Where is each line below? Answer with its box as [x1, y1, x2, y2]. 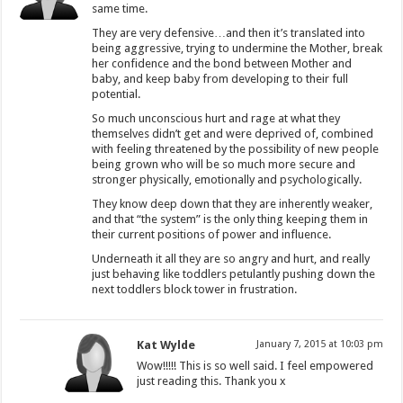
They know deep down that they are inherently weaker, [92, 196, 373, 210]
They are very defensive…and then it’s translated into [92, 25, 366, 40]
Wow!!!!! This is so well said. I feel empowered [137, 358, 374, 372]
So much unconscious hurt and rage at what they [92, 111, 341, 125]
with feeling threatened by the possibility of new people [92, 141, 380, 156]
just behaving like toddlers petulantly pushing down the [92, 266, 376, 281]
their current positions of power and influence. [92, 227, 332, 241]
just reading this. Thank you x [137, 373, 287, 388]
